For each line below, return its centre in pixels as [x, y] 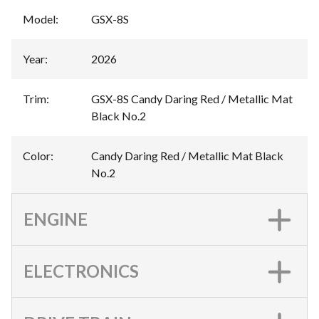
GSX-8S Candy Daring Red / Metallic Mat [192, 99]
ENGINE [56, 219]
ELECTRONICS [81, 271]
